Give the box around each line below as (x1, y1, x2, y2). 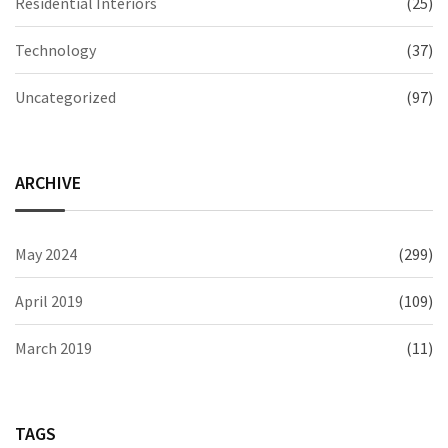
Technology (15, 39, 96, 60)
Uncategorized (15, 86, 116, 107)
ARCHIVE (15, 170, 81, 194)
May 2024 (15, 243, 77, 264)
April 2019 (15, 290, 83, 311)
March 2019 (15, 337, 92, 358)
